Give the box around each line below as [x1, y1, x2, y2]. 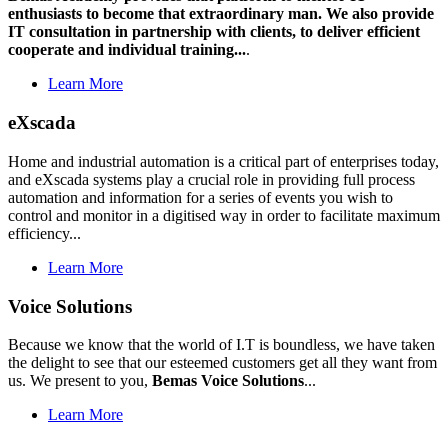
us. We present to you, [8, 372, 152, 390]
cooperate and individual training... [8, 41, 246, 59]
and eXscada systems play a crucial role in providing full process [8, 170, 415, 188]
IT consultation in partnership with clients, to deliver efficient [8, 23, 420, 41]
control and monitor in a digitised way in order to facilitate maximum [8, 206, 440, 224]
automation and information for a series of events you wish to [8, 188, 393, 206]
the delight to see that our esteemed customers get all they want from [8, 354, 437, 372]
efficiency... [8, 224, 81, 242]
